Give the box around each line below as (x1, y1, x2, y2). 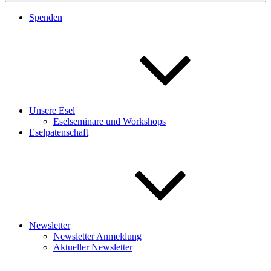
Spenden (29, 11, 62, 22)
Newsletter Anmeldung (53, 230, 142, 241)
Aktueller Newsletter (53, 241, 132, 252)
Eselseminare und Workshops (53, 116, 166, 126)
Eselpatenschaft (29, 126, 88, 137)
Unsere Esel (29, 105, 75, 116)
